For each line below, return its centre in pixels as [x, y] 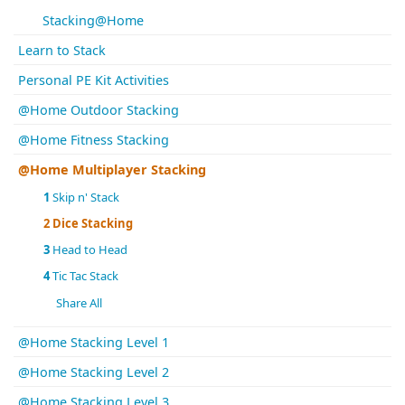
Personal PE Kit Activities [94, 80]
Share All [78, 303]
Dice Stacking [92, 224]
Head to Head [89, 250]
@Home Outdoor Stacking [99, 110]
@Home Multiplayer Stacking [112, 170]
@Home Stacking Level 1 [94, 343]
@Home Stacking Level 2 [94, 372]
